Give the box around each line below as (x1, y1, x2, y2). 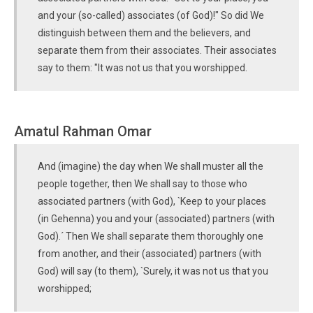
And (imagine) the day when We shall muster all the (38, 161, 263, 172)
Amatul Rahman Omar (14, 123, 152, 140)
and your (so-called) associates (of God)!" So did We (38, 10, 264, 21)
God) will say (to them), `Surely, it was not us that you (38, 265, 268, 277)
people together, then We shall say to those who (38, 178, 247, 189)
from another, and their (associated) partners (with (38, 248, 261, 259)
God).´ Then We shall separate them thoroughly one (38, 231, 263, 242)
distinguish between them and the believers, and (38, 27, 251, 38)
